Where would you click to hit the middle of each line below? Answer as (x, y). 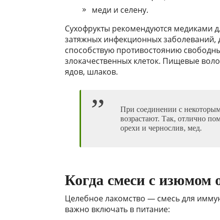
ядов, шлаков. (91, 72)
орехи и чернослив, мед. (161, 128)
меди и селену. (120, 10)
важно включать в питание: (117, 209)
